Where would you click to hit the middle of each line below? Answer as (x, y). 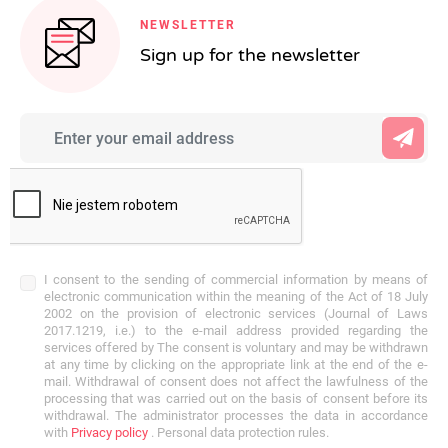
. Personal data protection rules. (238, 432)
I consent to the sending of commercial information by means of (236, 279)
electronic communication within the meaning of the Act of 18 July (236, 296)
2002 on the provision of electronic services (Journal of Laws (236, 313)
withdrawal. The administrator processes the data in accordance (236, 415)
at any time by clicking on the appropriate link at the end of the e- (236, 364)
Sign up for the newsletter (250, 55)
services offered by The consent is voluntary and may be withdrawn (236, 347)
